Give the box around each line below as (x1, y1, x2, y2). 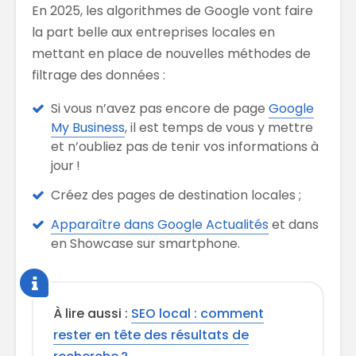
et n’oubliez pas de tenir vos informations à (51, 137, 319, 156)
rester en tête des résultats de (53, 325, 249, 344)
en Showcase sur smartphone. (51, 234, 240, 253)
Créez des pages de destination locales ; (51, 185, 301, 204)
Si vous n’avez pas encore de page (51, 99, 269, 118)
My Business (51, 118, 125, 137)
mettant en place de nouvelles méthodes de (32, 44, 311, 63)
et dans (269, 215, 319, 234)
